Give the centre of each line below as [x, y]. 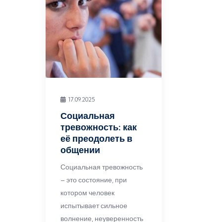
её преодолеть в [96, 139]
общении [80, 150]
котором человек [87, 193]
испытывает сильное [94, 206]
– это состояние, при [94, 180]
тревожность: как [99, 127]
